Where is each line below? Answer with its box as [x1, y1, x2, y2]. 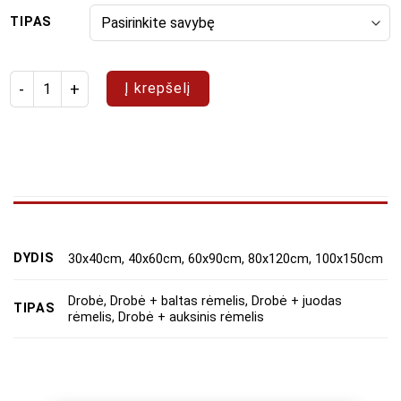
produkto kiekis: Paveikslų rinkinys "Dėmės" [9, 73, 286, 89]
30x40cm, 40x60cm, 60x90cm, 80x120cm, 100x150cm [68, 251, 384, 267]
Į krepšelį [124, 80, 192, 98]
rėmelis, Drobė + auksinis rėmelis [68, 309, 265, 325]
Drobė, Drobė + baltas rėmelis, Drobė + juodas [68, 293, 343, 309]
